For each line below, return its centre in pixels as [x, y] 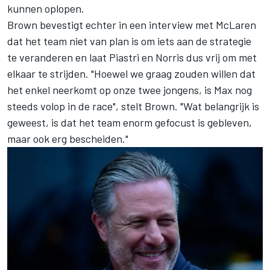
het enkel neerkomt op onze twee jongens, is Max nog [130, 90]
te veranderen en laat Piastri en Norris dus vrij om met [132, 58]
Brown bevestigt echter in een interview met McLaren [132, 25]
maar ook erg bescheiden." [68, 139]
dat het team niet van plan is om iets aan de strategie [129, 41]
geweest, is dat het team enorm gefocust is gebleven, [130, 123]
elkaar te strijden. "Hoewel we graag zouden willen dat [131, 74]
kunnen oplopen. [46, 9]
